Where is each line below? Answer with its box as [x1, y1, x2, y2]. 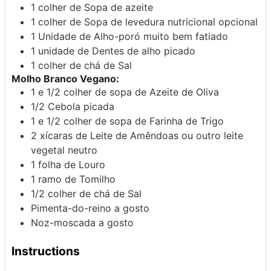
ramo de [38, 172, 79, 185]
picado [164, 44, 195, 57]
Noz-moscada [31, 216, 96, 229]
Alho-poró [94, 30, 140, 42]
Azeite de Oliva [149, 85, 219, 98]
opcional [218, 15, 258, 28]
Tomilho [79, 172, 116, 185]
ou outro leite [181, 129, 243, 142]
